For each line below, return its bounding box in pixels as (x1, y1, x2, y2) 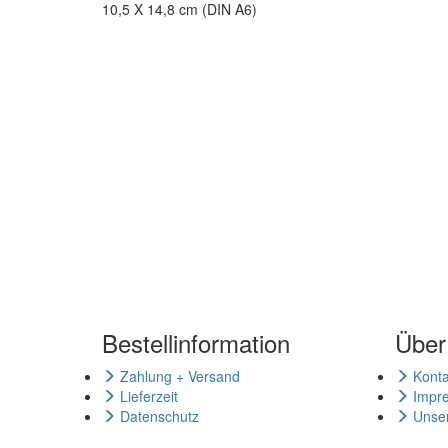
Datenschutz (116, 406, 199, 426)
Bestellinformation (102, 325, 290, 360)
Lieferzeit (116, 386, 178, 406)
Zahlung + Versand (116, 366, 240, 386)
